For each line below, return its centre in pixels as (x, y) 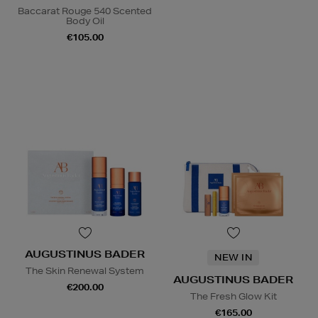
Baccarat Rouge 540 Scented (85, 11)
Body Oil (85, 21)
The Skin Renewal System (85, 271)
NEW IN (233, 258)
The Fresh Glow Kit (233, 297)
